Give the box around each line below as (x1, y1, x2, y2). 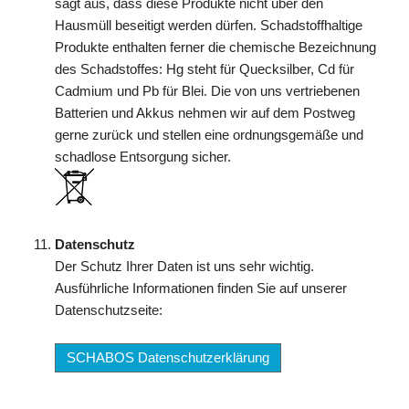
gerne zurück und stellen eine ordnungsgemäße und (55, 127, 363, 142)
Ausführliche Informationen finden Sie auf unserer (55, 280, 347, 296)
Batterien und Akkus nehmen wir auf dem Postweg (55, 105, 355, 121)
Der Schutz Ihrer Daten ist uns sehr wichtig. (55, 258, 314, 274)
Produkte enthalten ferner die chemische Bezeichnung (55, 39, 376, 55)
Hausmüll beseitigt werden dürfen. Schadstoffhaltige (55, 17, 362, 33)
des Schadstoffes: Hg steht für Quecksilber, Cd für (55, 61, 354, 77)
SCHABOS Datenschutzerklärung (67, 350, 269, 365)
